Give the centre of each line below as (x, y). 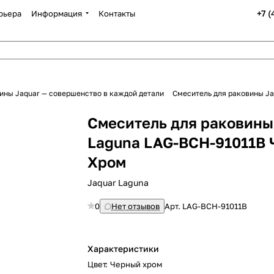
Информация (57, 13)
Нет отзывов (136, 206)
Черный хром (136, 264)
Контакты (117, 13)
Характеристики (124, 249)
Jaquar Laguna (118, 183)
